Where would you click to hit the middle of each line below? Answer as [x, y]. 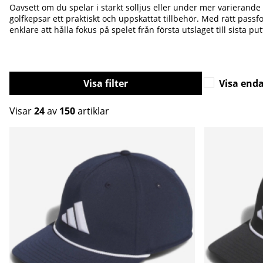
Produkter [32, 133]
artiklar [92, 111]
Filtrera [101, 83]
